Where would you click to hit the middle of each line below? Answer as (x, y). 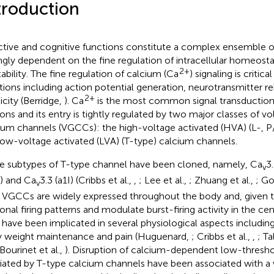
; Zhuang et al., (222, 180)
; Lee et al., (164, 180)
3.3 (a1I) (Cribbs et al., (87, 180)
